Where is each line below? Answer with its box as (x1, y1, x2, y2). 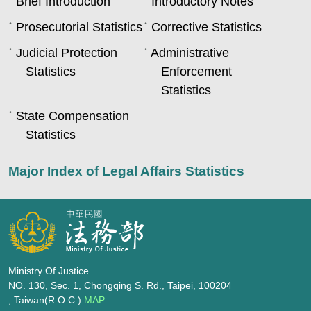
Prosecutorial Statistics (16, 20, 142, 34)
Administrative (150, 46, 229, 60)
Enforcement (160, 65, 232, 78)
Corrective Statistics (151, 20, 262, 34)
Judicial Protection (16, 46, 117, 60)
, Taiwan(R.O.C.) (8, 294, 84, 305)
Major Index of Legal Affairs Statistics (8, 164, 244, 178)
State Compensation (16, 109, 129, 123)
